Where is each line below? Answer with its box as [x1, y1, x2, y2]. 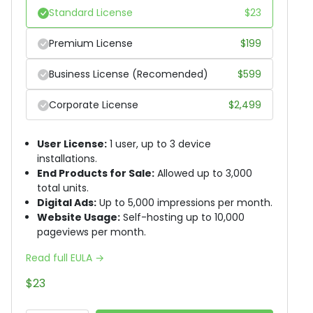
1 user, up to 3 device [107, 136, 211, 151]
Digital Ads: [37, 195, 96, 210]
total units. [37, 180, 89, 195]
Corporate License [49, 97, 138, 112]
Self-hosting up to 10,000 [120, 210, 245, 224]
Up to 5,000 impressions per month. [96, 195, 272, 210]
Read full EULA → [26, 250, 104, 265]
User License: [37, 136, 107, 151]
